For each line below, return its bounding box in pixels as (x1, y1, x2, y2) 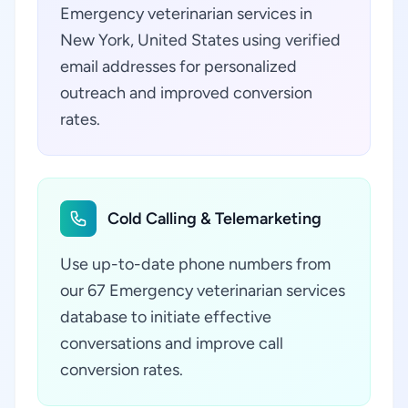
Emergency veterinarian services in (60, 4, 312, 24)
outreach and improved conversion (60, 83, 312, 103)
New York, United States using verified (60, 30, 341, 50)
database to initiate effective (60, 307, 271, 327)
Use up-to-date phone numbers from (60, 254, 331, 274)
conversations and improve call (60, 333, 283, 353)
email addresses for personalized (60, 56, 297, 76)
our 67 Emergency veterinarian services (60, 280, 345, 301)
